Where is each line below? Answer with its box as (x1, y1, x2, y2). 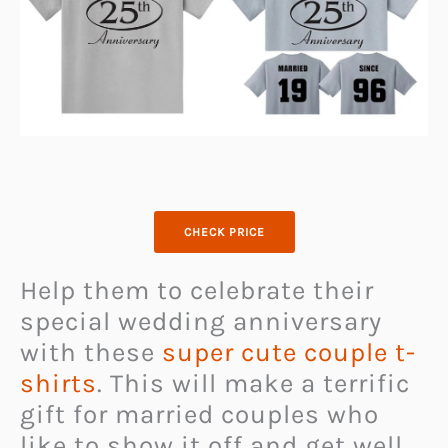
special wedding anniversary (20, 305, 382, 337)
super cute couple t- (162, 336, 416, 368)
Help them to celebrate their (20, 274, 374, 306)
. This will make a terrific (97, 367, 410, 399)
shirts (20, 367, 97, 399)
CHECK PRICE (183, 224, 265, 239)
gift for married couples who (20, 398, 379, 430)
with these (20, 336, 162, 368)
